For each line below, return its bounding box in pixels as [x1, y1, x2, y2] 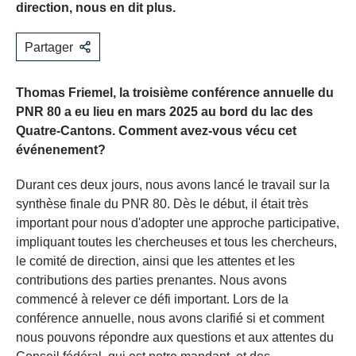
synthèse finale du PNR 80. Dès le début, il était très [16, 196, 308, 211]
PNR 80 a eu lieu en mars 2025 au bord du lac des [16, 104, 313, 118]
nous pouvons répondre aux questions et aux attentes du [16, 330, 334, 344]
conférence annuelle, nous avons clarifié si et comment [16, 311, 324, 325]
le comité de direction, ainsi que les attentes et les [16, 253, 295, 268]
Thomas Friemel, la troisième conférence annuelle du [16, 85, 334, 99]
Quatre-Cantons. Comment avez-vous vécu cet [16, 123, 296, 137]
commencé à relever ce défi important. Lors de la [16, 292, 288, 306]
